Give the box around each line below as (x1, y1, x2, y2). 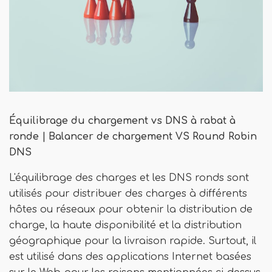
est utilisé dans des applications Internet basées (9, 251, 251, 262)
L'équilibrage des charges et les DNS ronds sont (9, 172, 249, 183)
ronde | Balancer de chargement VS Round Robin (9, 131, 257, 142)
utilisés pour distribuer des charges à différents (9, 188, 247, 199)
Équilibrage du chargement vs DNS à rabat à (9, 115, 236, 126)
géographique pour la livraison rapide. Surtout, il (9, 236, 256, 246)
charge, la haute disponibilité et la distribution (9, 220, 242, 231)
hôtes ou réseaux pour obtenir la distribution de (9, 204, 253, 215)
